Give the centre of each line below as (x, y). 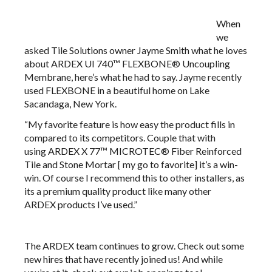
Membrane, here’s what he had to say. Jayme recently (133, 77)
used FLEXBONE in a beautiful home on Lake (117, 90)
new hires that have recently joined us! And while (124, 259)
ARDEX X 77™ (78, 151)
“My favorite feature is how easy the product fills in (130, 124)
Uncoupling (205, 63)
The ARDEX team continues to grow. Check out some (134, 246)
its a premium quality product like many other (118, 191)
